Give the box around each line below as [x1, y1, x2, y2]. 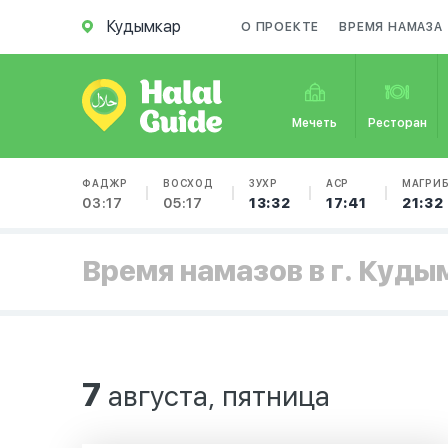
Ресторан [367, 116, 427, 130]
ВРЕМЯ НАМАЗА [339, 20, 443, 34]
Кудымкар [107, 17, 181, 36]
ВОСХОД [163, 177, 214, 189]
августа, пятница [101, 379, 330, 413]
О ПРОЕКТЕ [241, 20, 320, 34]
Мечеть [292, 116, 338, 130]
